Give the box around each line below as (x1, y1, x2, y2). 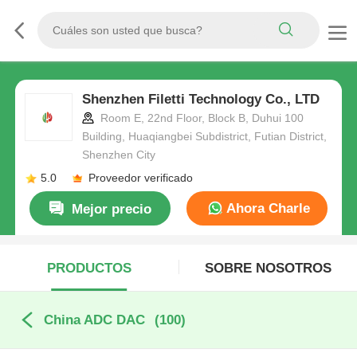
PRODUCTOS (46, 260, 131, 276)
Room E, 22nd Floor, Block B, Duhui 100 (96, 112, 304, 125)
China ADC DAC (43, 312, 145, 328)
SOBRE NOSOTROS (204, 260, 331, 276)
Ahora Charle (222, 200, 310, 216)
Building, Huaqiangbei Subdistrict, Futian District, (81, 130, 327, 143)
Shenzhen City (81, 148, 155, 162)
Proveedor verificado (88, 171, 193, 185)
